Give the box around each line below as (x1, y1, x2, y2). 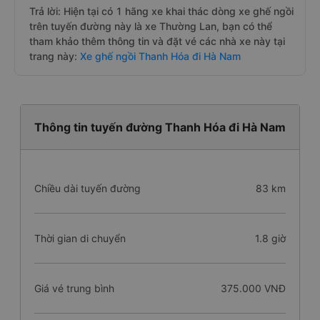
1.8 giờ (254, 232, 286, 244)
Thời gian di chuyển (34, 232, 126, 244)
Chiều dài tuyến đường (34, 182, 141, 194)
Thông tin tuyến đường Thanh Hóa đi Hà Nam (34, 120, 286, 134)
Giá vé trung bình (34, 282, 114, 294)
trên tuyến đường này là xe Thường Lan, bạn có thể (29, 20, 272, 32)
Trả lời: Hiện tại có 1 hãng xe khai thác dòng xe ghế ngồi (29, 5, 294, 17)
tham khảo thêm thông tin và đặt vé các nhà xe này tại (29, 35, 285, 47)
